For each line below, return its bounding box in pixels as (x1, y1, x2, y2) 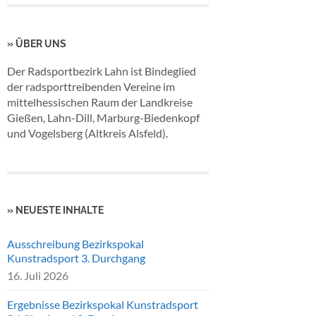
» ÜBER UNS (7, 37, 66, 49)
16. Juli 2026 (7, 269, 68, 283)
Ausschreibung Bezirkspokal (7, 237, 144, 251)
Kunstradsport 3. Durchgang (7, 251, 145, 265)
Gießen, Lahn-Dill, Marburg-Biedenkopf (7, 110, 200, 124)
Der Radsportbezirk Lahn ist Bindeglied (7, 63, 196, 78)
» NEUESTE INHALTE (7, 204, 104, 217)
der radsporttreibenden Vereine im (7, 79, 175, 93)
